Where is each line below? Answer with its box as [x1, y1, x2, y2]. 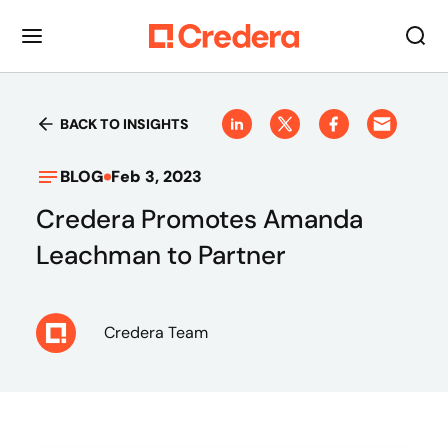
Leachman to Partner [36, 238, 286, 272]
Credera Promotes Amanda [36, 202, 363, 236]
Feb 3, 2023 [111, 166, 202, 187]
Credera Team [104, 322, 208, 343]
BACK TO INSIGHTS [60, 115, 189, 133]
